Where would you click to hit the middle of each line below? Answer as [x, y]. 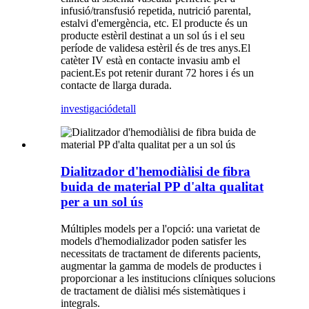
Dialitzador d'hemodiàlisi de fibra [156, 172]
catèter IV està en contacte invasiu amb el [150, 61]
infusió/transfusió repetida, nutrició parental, [156, 11]
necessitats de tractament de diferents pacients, [161, 253]
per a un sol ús [102, 202]
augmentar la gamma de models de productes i [161, 266]
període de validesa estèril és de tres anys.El [156, 48]
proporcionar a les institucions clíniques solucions [168, 278]
